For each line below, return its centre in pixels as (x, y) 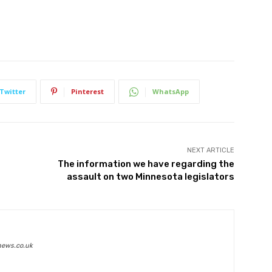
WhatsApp (171, 92)
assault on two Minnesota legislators (150, 177)
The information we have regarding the (146, 164)
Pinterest (87, 92)
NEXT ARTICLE (210, 151)
